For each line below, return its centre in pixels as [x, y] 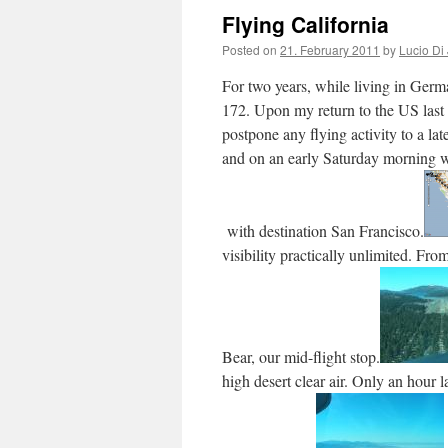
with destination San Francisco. [323, 230]
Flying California [305, 24]
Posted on [249, 49]
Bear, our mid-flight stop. [301, 356]
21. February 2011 [330, 49]
